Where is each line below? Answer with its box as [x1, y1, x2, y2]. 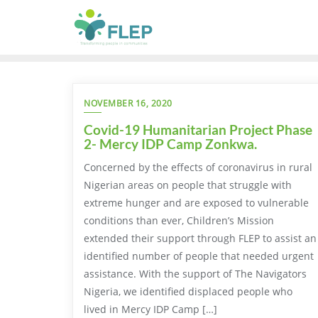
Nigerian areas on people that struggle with [84, 178, 292, 192]
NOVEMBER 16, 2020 [84, 97, 172, 109]
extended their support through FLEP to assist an [84, 231, 317, 245]
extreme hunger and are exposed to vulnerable [84, 196, 309, 209]
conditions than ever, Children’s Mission [84, 214, 274, 227]
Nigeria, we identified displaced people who [84, 285, 292, 298]
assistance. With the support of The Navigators [84, 267, 307, 280]
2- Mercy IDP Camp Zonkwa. [84, 136, 257, 152]
